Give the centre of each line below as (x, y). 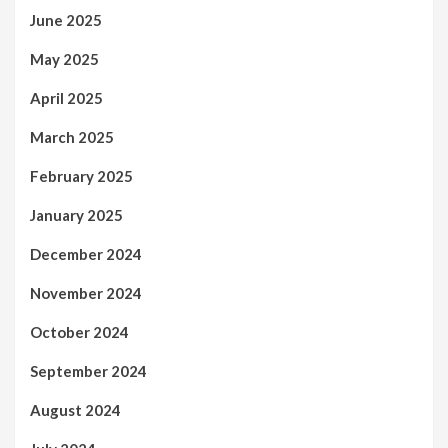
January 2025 (76, 214)
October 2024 (79, 331)
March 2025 (72, 136)
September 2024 (88, 370)
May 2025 (64, 58)
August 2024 (75, 409)
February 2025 (81, 175)
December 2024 (86, 253)
